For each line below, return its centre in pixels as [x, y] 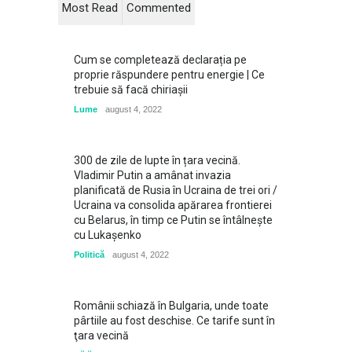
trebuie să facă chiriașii [131, 90]
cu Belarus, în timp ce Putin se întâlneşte [173, 220]
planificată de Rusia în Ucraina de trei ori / [176, 190]
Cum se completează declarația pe [160, 60]
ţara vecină [101, 335]
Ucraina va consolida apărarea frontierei [173, 205]
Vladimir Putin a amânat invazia [152, 175]
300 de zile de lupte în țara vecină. [157, 160]
